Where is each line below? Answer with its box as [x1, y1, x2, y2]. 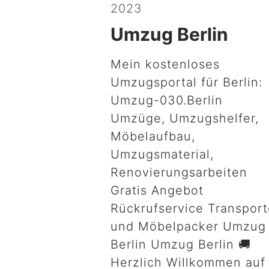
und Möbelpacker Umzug [110, 219, 267, 234]
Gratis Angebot [110, 183, 204, 198]
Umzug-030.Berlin [110, 93, 223, 107]
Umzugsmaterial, [110, 147, 214, 162]
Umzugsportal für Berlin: [110, 75, 263, 89]
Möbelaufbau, [110, 129, 196, 144]
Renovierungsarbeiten [110, 165, 248, 180]
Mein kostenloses [110, 57, 220, 71]
